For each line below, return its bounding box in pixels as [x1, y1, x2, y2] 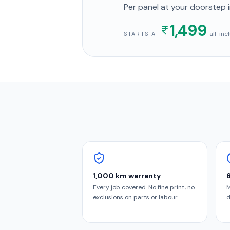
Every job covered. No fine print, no [93, 183, 195, 191]
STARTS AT [124, 30, 160, 37]
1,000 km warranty [93, 171, 161, 180]
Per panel [124, 2, 159, 12]
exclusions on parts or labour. [93, 193, 179, 201]
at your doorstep [159, 2, 226, 12]
